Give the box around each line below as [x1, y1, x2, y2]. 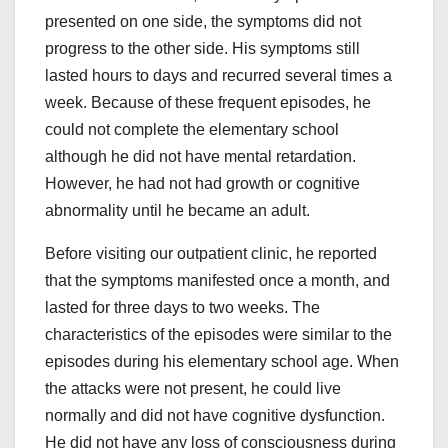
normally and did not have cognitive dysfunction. [45, 407, 385, 425]
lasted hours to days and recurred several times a [45, 67, 392, 85]
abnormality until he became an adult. [45, 202, 310, 220]
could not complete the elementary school [45, 121, 339, 139]
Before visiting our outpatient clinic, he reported [45, 245, 377, 263]
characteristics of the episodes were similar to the [45, 326, 392, 344]
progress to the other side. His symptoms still [45, 40, 360, 58]
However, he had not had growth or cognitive [45, 175, 360, 193]
